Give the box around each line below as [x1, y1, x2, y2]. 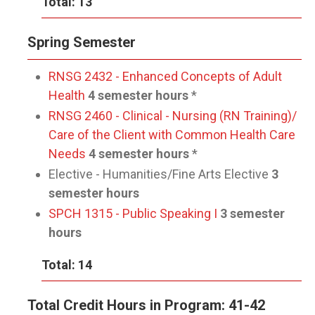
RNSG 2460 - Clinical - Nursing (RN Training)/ [49, 108, 297, 123]
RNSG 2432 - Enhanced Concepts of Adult [49, 69, 282, 84]
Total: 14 [41, 257, 92, 272]
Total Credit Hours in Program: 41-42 [27, 297, 265, 314]
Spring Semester [27, 34, 136, 51]
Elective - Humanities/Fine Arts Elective [49, 167, 269, 181]
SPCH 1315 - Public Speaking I [49, 206, 217, 221]
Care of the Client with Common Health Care [49, 127, 295, 142]
